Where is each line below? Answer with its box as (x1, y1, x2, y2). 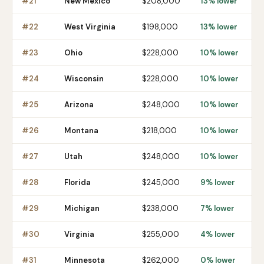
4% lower (200, 229, 235, 239)
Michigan (64, 203, 100, 213)
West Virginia (64, 22, 115, 32)
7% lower (200, 203, 235, 213)
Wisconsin (64, 74, 104, 84)
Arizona (64, 100, 94, 110)
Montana (64, 126, 98, 136)
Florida (64, 177, 91, 187)
